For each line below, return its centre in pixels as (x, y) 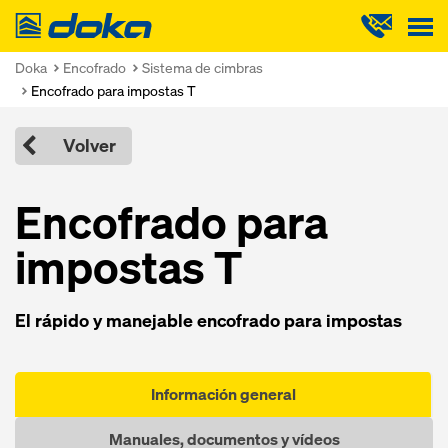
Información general (223, 394)
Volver (89, 145)
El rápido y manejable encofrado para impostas (208, 320)
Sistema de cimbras (202, 67)
